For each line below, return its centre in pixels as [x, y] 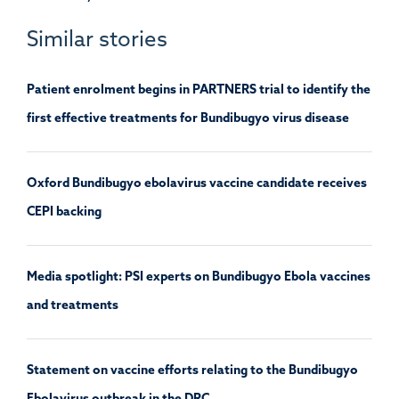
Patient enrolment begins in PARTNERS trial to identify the [199, 91]
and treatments [73, 306]
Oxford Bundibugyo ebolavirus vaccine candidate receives [197, 184]
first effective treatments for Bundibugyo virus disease [188, 119]
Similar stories [97, 41]
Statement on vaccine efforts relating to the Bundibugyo [192, 371]
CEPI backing [64, 213]
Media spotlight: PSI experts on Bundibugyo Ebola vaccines [199, 278]
